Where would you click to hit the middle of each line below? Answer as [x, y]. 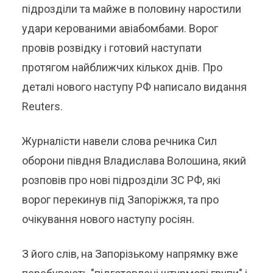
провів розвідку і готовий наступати [112, 48]
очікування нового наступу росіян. [108, 219]
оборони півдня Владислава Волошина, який [134, 161]
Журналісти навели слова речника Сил [120, 141]
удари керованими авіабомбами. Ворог [120, 28]
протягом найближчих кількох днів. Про [122, 67]
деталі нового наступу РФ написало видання [135, 87]
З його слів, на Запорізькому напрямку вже [130, 254]
